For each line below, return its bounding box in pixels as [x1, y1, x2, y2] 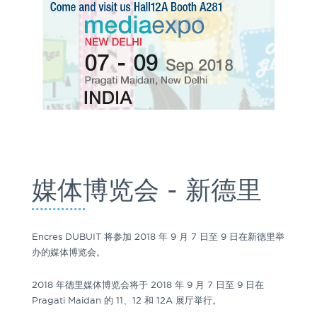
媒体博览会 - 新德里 [32, 175, 262, 204]
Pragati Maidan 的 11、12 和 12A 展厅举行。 [32, 294, 221, 305]
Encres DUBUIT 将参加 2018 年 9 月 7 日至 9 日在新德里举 [32, 231, 284, 241]
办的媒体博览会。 [32, 246, 105, 257]
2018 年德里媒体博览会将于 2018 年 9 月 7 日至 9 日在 [32, 279, 264, 289]
